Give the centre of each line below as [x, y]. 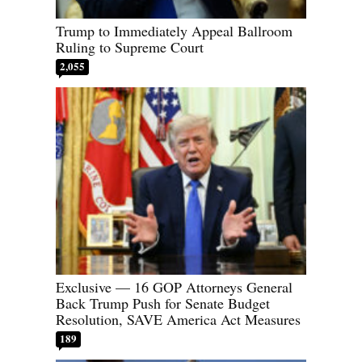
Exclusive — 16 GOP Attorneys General [174, 287]
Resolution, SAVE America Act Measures [178, 320]
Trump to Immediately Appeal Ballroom [174, 30]
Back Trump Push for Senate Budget [163, 303]
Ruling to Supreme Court [130, 46]
